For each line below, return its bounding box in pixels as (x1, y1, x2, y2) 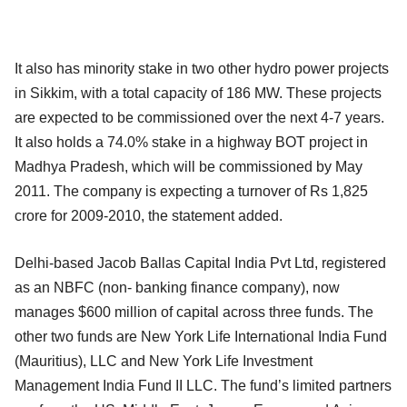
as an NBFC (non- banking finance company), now (15, 279, 340, 295)
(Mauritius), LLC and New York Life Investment (15, 352, 313, 369)
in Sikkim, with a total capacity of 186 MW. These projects (15, 84, 382, 101)
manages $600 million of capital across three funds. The (15, 303, 373, 320)
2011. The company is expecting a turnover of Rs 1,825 (15, 183, 368, 199)
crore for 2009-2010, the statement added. (15, 207, 283, 223)
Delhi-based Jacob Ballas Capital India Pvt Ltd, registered (15, 254, 386, 271)
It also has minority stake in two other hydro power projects (15, 60, 389, 76)
